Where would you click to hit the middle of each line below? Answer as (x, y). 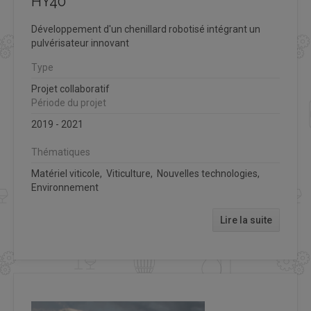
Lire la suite (246, 220)
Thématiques (61, 152)
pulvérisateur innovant (80, 43)
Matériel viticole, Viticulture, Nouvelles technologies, (146, 173)
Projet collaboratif (70, 89)
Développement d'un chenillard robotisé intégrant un (146, 29)
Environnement (65, 187)
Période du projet (69, 102)
